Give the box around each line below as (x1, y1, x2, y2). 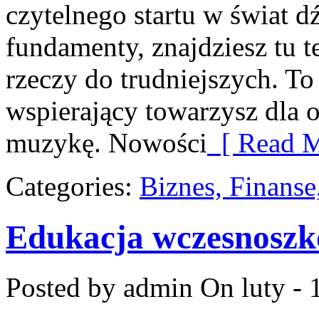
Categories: (6, 171, 140, 202)
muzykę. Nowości (6, 127, 207, 159)
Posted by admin (6, 272, 193, 303)
